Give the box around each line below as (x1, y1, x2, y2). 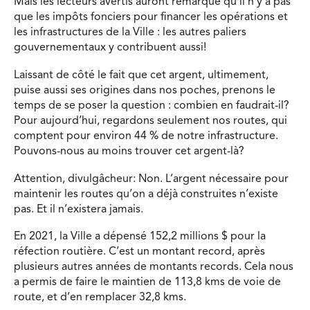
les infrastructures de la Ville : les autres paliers (14, 27, 246, 39)
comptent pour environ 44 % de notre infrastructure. (14, 130, 278, 142)
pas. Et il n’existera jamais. (14, 203, 143, 215)
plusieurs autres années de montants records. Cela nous (14, 262, 293, 273)
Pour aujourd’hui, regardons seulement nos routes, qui (14, 115, 287, 127)
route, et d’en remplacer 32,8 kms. (14, 292, 186, 304)
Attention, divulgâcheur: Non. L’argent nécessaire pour (14, 173, 289, 185)
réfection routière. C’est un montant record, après (14, 246, 265, 258)
